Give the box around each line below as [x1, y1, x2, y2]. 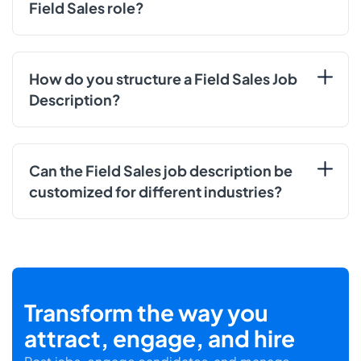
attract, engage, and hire [24, 323, 295, 352]
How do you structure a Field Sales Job [29, 68, 297, 88]
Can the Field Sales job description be [29, 160, 293, 180]
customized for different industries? [29, 181, 283, 201]
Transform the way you [24, 297, 268, 326]
